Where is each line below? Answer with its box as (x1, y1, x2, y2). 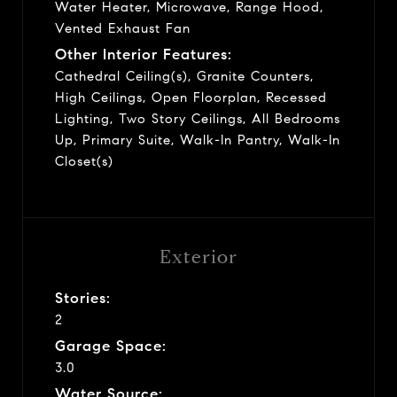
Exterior (160, 245, 237, 269)
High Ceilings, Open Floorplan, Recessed (55, 89, 327, 105)
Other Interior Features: (55, 44, 232, 64)
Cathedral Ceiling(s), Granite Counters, (55, 67, 314, 84)
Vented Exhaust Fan (55, 19, 191, 36)
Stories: (55, 288, 111, 307)
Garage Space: (55, 336, 167, 355)
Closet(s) (55, 152, 113, 169)
